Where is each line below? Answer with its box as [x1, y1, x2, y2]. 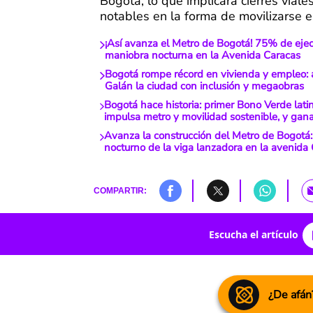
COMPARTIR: [93, 186, 147, 196]
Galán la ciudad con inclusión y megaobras [104, 79, 304, 94]
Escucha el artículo [208, 227, 298, 241]
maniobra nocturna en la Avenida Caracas [104, 48, 300, 63]
